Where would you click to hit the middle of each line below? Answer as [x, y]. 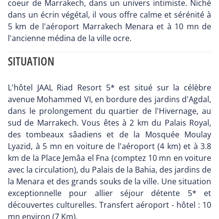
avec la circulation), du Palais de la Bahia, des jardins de [109, 169]
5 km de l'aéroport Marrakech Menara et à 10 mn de [109, 26]
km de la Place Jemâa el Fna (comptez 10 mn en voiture [109, 158]
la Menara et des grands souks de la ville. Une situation [109, 181]
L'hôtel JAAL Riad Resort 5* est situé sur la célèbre [109, 87]
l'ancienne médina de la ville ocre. [70, 38]
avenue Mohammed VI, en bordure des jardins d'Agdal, [109, 99]
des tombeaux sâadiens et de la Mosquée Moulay [109, 134]
